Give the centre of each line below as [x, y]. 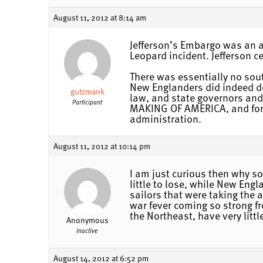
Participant [87, 102]
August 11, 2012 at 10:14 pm [102, 146]
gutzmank [87, 91]
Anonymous [87, 220]
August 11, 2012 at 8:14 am [100, 17]
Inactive [87, 230]
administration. [166, 118]
